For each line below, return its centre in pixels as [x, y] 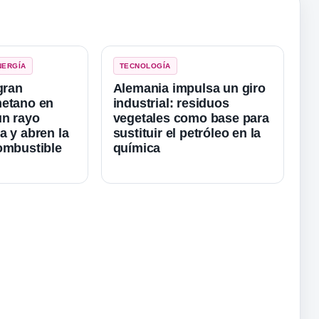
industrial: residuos [171, 103]
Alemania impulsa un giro [189, 88]
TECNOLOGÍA [145, 66]
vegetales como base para [191, 118]
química [137, 148]
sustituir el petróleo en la [187, 133]
